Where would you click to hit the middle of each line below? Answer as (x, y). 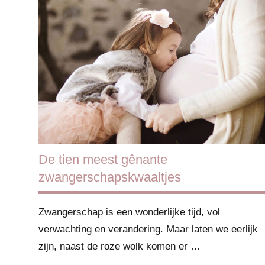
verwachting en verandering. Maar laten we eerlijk (148, 229)
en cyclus (64, 11)
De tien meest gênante (103, 159)
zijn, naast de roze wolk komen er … (119, 246)
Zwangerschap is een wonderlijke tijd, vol (129, 212)
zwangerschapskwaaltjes (110, 177)
